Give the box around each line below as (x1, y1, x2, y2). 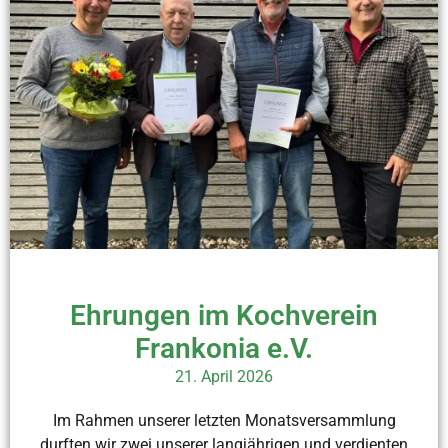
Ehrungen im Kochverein (70, 299, 378, 333)
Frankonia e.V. (135, 332, 313, 366)
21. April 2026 (175, 367, 273, 387)
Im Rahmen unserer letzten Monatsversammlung (52, 411, 396, 431)
